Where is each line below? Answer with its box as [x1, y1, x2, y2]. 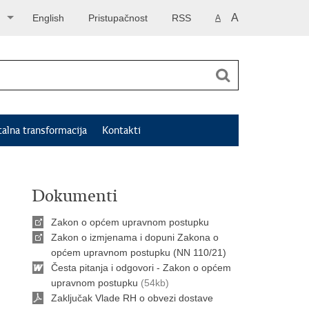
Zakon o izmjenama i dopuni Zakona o [51, 232, 219, 243]
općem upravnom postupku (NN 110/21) [51, 247, 226, 258]
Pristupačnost [88, 12, 148, 23]
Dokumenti [32, 186, 117, 206]
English [32, 12, 64, 23]
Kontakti [102, 124, 141, 137]
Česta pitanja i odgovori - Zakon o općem [51, 262, 231, 273]
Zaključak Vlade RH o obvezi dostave [51, 292, 213, 303]
